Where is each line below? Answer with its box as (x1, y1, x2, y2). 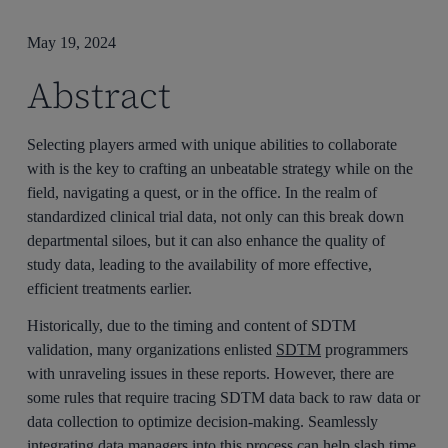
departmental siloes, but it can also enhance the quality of (27, 232, 386, 249)
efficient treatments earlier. (27, 280, 193, 297)
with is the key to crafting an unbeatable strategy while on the (27, 160, 414, 177)
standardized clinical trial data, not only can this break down (27, 208, 405, 225)
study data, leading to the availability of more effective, (27, 256, 373, 273)
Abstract (27, 71, 172, 120)
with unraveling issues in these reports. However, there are (27, 364, 395, 382)
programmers (321, 340, 409, 358)
